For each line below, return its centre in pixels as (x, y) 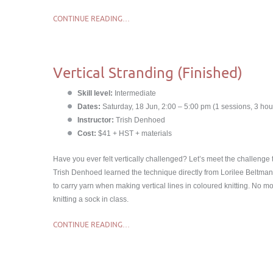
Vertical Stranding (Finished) (148, 73)
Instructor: (96, 120)
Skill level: (96, 93)
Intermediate (135, 93)
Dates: (89, 107)
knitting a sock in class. (91, 199)
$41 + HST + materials (134, 133)
